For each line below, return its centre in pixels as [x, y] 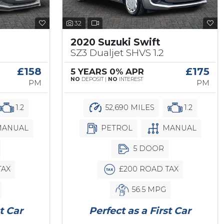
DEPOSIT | [94, 79]
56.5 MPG [147, 189]
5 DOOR [147, 148]
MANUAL [178, 128]
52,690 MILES [128, 107]
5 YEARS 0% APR [107, 71]
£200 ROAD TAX [147, 169]
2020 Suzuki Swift [115, 42]
